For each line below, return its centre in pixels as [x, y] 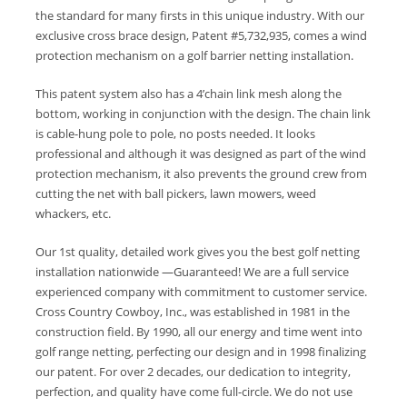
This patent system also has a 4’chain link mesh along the [189, 94]
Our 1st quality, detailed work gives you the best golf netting [198, 252]
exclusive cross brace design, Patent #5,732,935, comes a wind [202, 35]
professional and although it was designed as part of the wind [201, 154]
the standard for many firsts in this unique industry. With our [200, 15]
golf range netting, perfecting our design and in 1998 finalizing [201, 352]
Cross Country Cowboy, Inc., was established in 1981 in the [193, 312]
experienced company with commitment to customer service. [202, 292]
